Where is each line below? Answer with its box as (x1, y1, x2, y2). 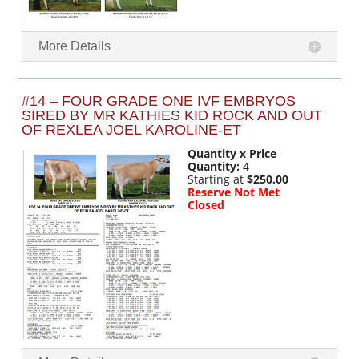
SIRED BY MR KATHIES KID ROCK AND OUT (22, 107, 323, 123)
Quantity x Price (188, 145, 276, 161)
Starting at (188, 171, 247, 187)
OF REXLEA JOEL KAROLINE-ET (22, 121, 242, 138)
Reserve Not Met (188, 184, 280, 200)
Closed (188, 196, 224, 212)
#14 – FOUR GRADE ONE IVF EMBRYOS (22, 92, 296, 109)
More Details (38, 38, 111, 53)
